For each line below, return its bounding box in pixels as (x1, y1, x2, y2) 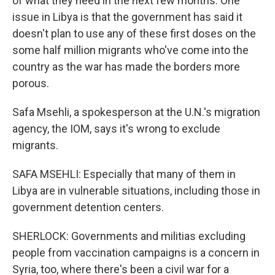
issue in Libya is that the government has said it (12, 10, 242, 23)
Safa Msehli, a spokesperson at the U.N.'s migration (12, 106, 260, 118)
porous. (12, 77, 49, 90)
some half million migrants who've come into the (12, 44, 249, 56)
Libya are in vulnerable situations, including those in (12, 184, 260, 197)
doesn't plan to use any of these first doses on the (12, 27, 256, 40)
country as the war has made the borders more (12, 60, 240, 73)
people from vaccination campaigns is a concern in (12, 246, 260, 259)
